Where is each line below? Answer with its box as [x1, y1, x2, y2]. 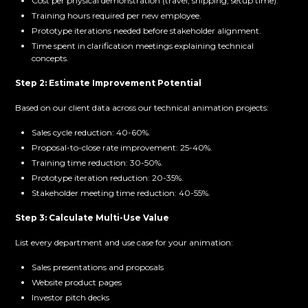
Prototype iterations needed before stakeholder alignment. [32, 25, 262, 36]
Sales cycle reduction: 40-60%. [32, 127, 151, 138]
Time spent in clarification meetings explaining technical [32, 41, 254, 52]
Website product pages [32, 277, 122, 288]
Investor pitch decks [32, 292, 110, 303]
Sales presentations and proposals [32, 262, 164, 273]
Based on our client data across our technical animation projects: [15, 102, 269, 113]
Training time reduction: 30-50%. [32, 157, 164, 168]
